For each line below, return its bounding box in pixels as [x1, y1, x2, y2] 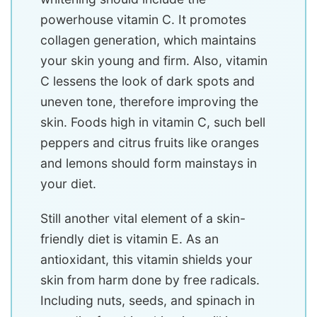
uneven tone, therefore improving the [40, 94, 258, 110]
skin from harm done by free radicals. [40, 272, 260, 288]
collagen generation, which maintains [40, 33, 256, 48]
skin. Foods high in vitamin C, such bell [40, 115, 265, 130]
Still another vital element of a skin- [40, 211, 246, 226]
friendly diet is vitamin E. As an [40, 231, 219, 247]
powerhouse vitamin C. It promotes [40, 12, 246, 28]
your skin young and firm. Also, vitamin [40, 53, 267, 69]
